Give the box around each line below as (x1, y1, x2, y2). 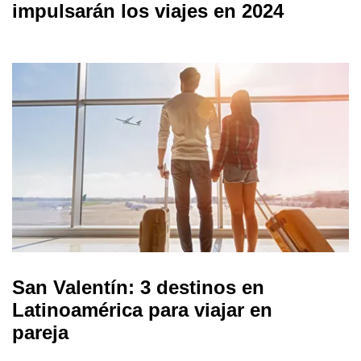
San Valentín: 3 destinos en (12, 276, 264, 298)
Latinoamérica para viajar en (12, 298, 272, 321)
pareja (12, 321, 68, 343)
